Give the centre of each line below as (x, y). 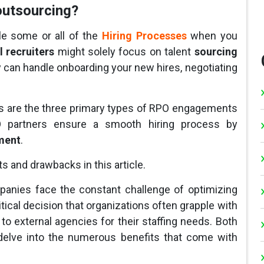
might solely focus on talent (126, 52)
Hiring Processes (144, 36)
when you (212, 36)
